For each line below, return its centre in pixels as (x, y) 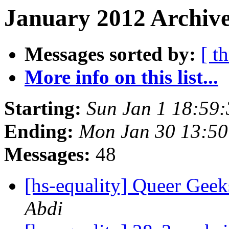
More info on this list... (121, 77)
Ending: (39, 131)
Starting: (43, 108)
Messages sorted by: (110, 54)
